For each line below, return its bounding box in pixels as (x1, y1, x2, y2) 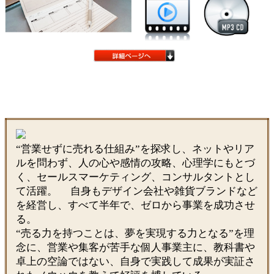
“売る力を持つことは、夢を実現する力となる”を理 (16, 227, 254, 239)
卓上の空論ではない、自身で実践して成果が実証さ (16, 255, 255, 267)
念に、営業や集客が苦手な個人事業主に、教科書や (16, 241, 255, 253)
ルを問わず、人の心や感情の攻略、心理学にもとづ (16, 157, 255, 169)
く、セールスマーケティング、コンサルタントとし (16, 171, 255, 183)
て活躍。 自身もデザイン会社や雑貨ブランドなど (16, 185, 257, 197)
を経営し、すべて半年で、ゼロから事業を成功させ (16, 199, 255, 211)
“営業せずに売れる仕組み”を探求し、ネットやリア (16, 143, 254, 155)
